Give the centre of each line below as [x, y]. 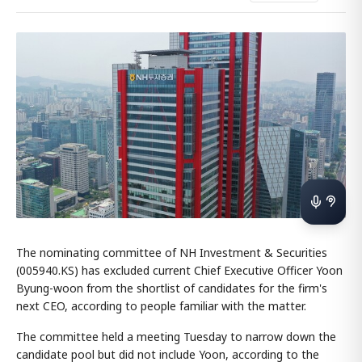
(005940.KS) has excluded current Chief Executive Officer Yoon [179, 270]
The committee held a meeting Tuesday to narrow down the [176, 336]
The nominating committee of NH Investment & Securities [172, 252]
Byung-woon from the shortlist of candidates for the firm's [172, 288]
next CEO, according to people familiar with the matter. [161, 305]
